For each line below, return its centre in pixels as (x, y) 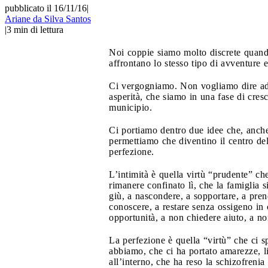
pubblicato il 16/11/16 (46, 8)
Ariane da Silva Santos (48, 19)
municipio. (130, 107)
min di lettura (39, 29)
